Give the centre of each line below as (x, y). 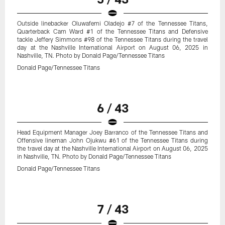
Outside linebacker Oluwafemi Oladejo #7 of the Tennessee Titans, (113, 23)
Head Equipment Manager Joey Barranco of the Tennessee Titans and (113, 132)
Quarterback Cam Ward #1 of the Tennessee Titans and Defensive (113, 31)
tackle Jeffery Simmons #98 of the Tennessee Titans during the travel (113, 39)
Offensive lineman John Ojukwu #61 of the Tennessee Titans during (113, 140)
